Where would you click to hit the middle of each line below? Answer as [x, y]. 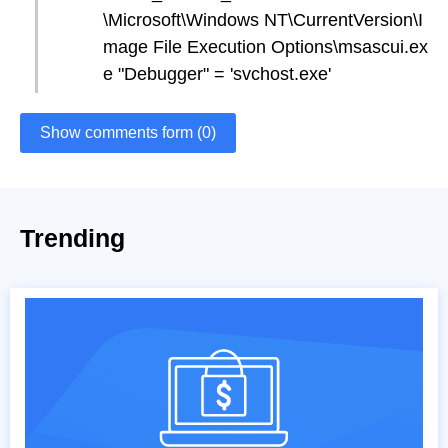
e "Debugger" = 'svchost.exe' [217, 73]
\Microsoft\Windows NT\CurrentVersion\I [263, 19]
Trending [72, 237]
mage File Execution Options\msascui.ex [265, 46]
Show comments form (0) [128, 132]
